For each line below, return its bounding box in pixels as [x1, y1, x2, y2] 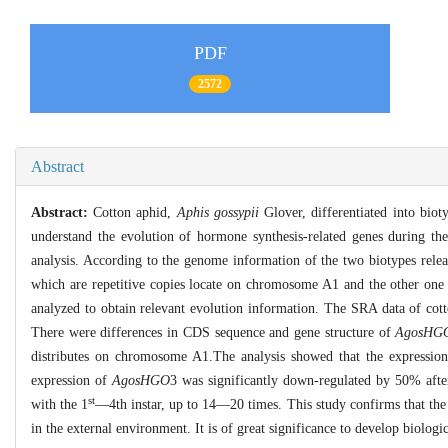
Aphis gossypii [176, 204, 259, 220]
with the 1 [31, 396, 89, 412]
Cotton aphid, [93, 204, 177, 220]
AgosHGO [112, 372, 170, 388]
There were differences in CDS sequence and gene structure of [31, 324, 396, 340]
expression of [31, 372, 112, 388]
